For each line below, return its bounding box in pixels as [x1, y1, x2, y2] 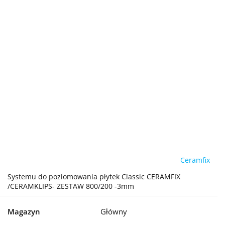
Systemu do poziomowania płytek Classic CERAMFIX [8, 172, 180, 181]
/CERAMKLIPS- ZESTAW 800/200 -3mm [8, 181, 134, 191]
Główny [100, 206, 127, 216]
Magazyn [8, 206, 40, 216]
